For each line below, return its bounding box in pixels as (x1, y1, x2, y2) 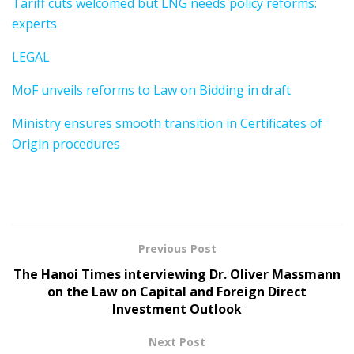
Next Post (149, 333, 205, 349)
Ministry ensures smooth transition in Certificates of (12, 114, 322, 132)
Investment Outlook (112, 299, 242, 318)
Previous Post (137, 240, 217, 256)
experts (12, 14, 57, 32)
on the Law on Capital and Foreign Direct (47, 282, 307, 300)
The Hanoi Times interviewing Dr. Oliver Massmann (13, 265, 341, 283)
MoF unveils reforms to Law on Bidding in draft (12, 81, 291, 99)
